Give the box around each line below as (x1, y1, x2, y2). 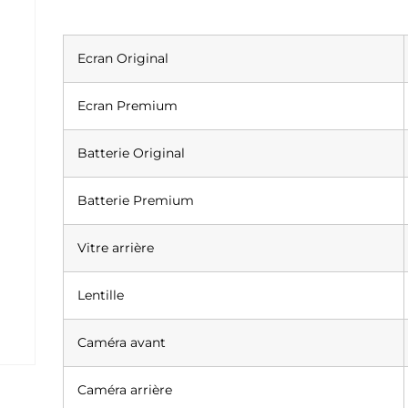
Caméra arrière (77, 381, 173, 398)
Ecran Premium (77, 97, 178, 114)
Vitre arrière (77, 239, 155, 256)
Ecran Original (77, 49, 169, 66)
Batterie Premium (77, 191, 195, 209)
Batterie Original (77, 144, 186, 161)
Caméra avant (77, 333, 167, 351)
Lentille (77, 286, 125, 303)
